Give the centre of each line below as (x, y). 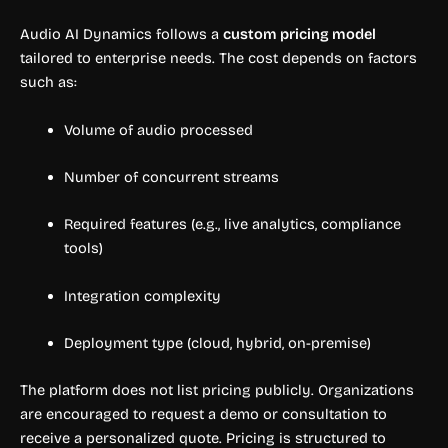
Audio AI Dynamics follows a (121, 34)
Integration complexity (142, 295)
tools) (83, 248)
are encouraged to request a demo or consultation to (203, 414)
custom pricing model (299, 34)
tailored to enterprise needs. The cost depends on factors (218, 58)
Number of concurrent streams (171, 177)
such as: (48, 82)
